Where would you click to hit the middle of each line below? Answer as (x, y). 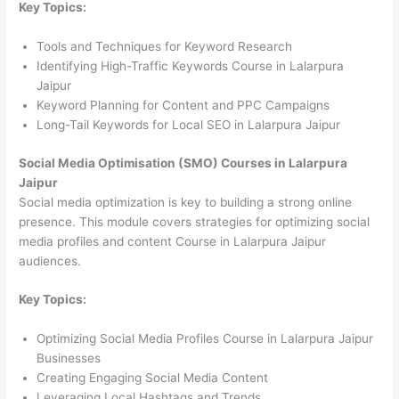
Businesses (69, 358)
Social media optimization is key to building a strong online (186, 202)
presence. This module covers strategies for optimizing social (195, 221)
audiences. (50, 261)
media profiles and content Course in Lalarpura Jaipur (173, 241)
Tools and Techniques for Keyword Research (165, 47)
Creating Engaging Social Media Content (153, 378)
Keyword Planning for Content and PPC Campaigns (183, 106)
